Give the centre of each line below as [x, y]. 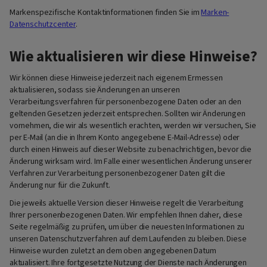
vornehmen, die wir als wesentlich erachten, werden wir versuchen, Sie [133, 125]
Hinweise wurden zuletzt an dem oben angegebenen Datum [113, 251]
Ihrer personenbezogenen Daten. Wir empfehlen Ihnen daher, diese [126, 215]
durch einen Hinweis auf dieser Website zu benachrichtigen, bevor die [131, 149]
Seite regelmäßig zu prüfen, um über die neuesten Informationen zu [127, 227]
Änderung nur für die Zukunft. [60, 185]
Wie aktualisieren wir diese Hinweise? [133, 57]
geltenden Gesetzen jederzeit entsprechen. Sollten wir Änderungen [128, 114]
